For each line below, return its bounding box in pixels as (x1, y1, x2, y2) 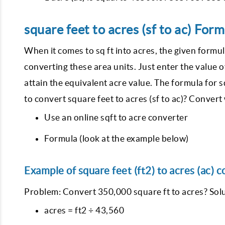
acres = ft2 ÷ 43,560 (44, 205, 124, 215)
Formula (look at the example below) (44, 134, 189, 143)
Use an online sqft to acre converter (44, 113, 188, 122)
